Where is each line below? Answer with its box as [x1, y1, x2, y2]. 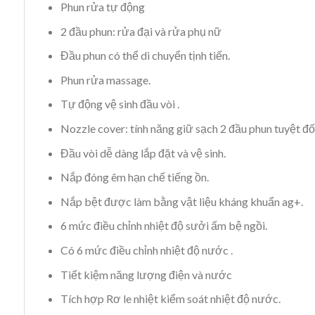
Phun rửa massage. [60, 72, 150, 86]
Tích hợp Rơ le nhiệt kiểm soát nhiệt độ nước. [60, 292, 281, 306]
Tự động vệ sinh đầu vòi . [60, 97, 179, 111]
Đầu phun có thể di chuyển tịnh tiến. [60, 49, 230, 63]
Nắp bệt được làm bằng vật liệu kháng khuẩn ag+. [60, 194, 303, 208]
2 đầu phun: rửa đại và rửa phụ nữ [60, 24, 221, 38]
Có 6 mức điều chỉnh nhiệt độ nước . [60, 243, 233, 257]
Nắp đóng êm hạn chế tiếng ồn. [60, 170, 209, 184]
